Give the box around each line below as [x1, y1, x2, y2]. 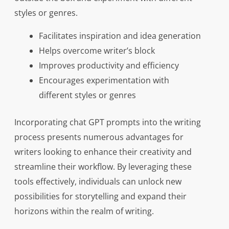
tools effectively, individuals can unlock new [14, 176, 181, 188]
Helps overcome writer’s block [38, 45, 155, 57]
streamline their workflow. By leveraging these [14, 161, 192, 173]
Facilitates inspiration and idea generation [38, 30, 201, 42]
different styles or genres [38, 89, 136, 101]
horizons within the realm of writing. [14, 205, 154, 217]
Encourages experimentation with [38, 75, 169, 86]
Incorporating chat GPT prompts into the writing [14, 117, 201, 128]
